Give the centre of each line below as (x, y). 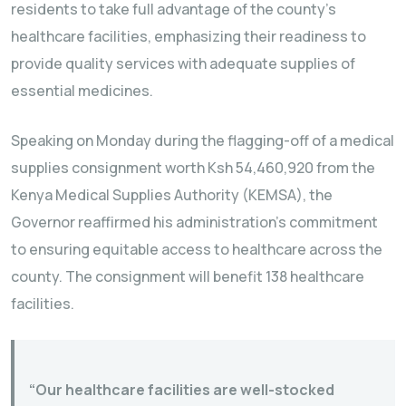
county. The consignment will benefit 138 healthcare (188, 276)
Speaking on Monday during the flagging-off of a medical (203, 140)
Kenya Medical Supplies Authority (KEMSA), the (172, 194)
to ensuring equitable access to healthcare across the (197, 249)
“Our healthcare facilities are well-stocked (182, 389)
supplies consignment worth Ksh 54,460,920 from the (193, 167)
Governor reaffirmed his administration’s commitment (194, 222)
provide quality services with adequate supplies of (183, 63)
